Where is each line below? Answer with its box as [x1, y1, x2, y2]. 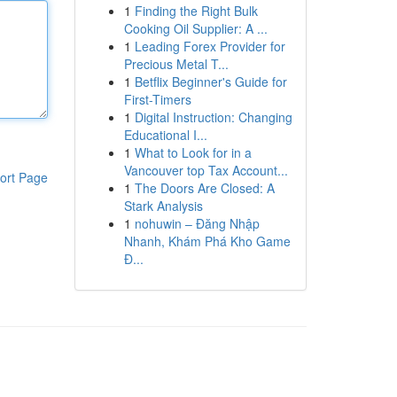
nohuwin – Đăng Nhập [134, 214, 260, 232]
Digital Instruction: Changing [134, 108, 292, 126]
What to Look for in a [134, 144, 252, 161]
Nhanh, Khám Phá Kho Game [123, 232, 291, 250]
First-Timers [123, 90, 191, 108]
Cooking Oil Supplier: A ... [123, 19, 268, 37]
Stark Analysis [123, 197, 203, 214]
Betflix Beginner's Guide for [134, 73, 287, 90]
